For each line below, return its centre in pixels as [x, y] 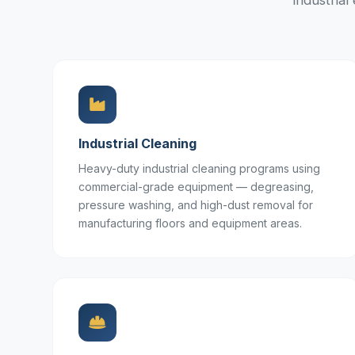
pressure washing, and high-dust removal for [196, 205]
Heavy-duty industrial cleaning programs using [199, 168]
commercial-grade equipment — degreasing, [196, 187]
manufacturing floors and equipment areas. [190, 223]
